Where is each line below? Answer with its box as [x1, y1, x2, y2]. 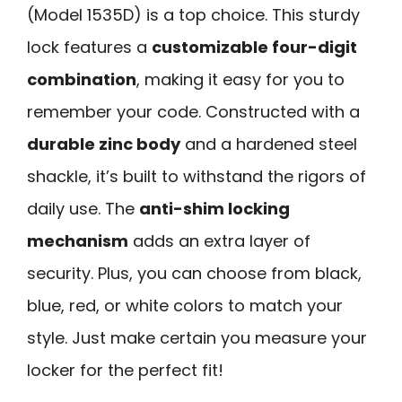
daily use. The [27, 197, 139, 220]
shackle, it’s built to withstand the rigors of [27, 164, 366, 188]
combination [27, 67, 136, 91]
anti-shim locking [139, 197, 290, 220]
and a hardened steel [180, 132, 357, 155]
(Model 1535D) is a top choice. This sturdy [27, 3, 360, 26]
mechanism [27, 229, 128, 252]
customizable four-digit [152, 35, 357, 58]
